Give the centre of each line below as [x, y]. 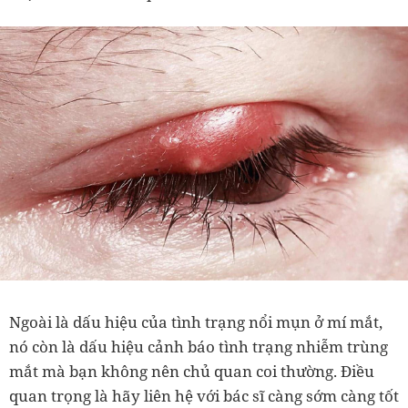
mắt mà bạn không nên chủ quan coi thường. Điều [192, 371]
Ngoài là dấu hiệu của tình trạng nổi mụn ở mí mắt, [196, 321]
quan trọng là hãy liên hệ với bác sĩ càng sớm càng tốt [204, 395]
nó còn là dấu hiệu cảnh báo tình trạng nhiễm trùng [199, 346]
